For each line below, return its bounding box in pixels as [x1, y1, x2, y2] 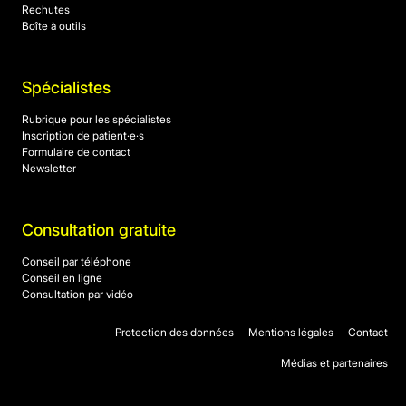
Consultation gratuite [22, 220, 176, 240]
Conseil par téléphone [22, 255, 131, 269]
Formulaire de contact [22, 145, 130, 159]
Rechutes [22, 3, 70, 17]
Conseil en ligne [22, 271, 102, 285]
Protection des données [115, 325, 234, 340]
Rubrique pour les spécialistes [22, 112, 171, 127]
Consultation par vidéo [22, 287, 133, 302]
